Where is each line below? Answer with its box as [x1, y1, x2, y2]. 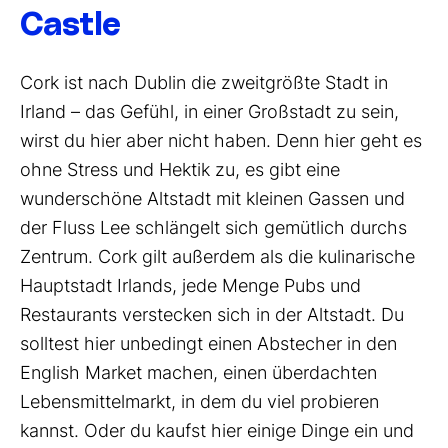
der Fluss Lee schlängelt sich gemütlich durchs [20, 216, 407, 238]
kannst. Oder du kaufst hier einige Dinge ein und [20, 419, 414, 441]
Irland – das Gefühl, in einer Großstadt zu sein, [20, 100, 399, 122]
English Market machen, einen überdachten [20, 361, 377, 383]
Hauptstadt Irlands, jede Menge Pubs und [20, 274, 361, 296]
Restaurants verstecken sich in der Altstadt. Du [20, 303, 404, 325]
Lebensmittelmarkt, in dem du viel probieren [20, 390, 379, 412]
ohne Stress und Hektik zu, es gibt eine [20, 158, 340, 180]
